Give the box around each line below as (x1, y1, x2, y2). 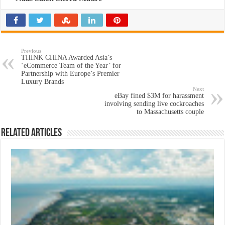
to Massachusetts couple (136, 108, 204, 116)
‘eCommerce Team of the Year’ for (21, 62, 122, 69)
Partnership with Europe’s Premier (21, 70, 120, 77)
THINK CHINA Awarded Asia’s (21, 54, 113, 61)
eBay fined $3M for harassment (114, 92, 204, 99)
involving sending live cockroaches (104, 100, 204, 107)
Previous (21, 48, 42, 54)
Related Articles (1, 128, 62, 139)
